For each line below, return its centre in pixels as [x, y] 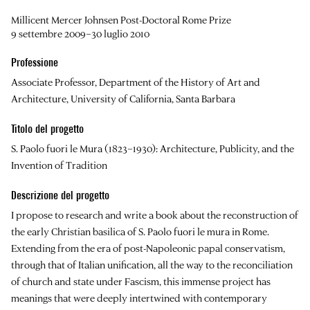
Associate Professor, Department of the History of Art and [136, 82]
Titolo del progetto [47, 129]
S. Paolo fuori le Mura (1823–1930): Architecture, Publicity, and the [153, 149]
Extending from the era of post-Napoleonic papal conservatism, [148, 248]
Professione [35, 63]
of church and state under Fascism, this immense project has [141, 282]
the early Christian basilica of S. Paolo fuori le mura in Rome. [140, 232]
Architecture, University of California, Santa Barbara [123, 99]
